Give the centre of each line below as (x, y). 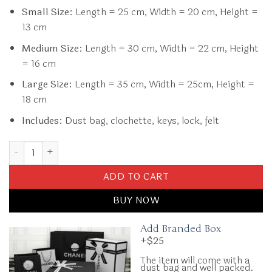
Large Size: (48, 84)
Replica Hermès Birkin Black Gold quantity (98, 147)
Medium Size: (52, 48)
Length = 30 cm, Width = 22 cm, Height (170, 48)
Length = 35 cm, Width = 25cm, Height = (164, 84)
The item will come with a (195, 260)
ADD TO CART (136, 176)
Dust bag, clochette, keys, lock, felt (141, 120)
